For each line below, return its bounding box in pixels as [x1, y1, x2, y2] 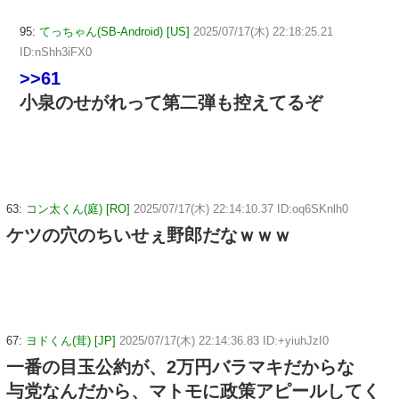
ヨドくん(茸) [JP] [26, 334, 116, 348]
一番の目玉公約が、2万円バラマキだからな [6, 357, 354, 378]
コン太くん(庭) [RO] [26, 201, 130, 216]
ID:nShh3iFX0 [20, 45, 92, 59]
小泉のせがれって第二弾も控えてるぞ [20, 92, 322, 112]
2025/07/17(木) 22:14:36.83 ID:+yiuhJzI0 [119, 334, 329, 348]
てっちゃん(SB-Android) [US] [39, 24, 190, 38]
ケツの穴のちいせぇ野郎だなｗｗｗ [6, 224, 291, 245]
